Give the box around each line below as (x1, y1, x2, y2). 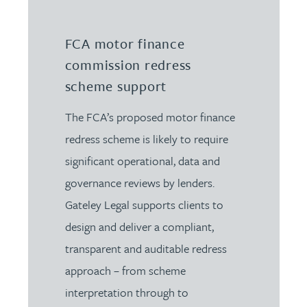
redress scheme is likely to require (64, 130, 228, 147)
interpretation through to (64, 283, 188, 301)
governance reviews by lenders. (64, 173, 214, 191)
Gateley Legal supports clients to (64, 195, 223, 213)
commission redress (64, 55, 192, 75)
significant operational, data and (64, 151, 220, 169)
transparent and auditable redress (64, 239, 227, 257)
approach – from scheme (64, 261, 186, 279)
